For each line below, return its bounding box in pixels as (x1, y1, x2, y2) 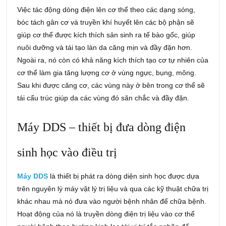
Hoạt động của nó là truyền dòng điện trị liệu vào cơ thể (17, 210, 195, 218)
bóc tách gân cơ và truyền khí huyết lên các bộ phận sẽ (17, 18, 195, 27)
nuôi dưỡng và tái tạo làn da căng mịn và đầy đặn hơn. (17, 43, 193, 52)
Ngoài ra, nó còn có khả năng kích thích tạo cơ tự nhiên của (17, 56, 209, 65)
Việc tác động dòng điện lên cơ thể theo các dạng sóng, (17, 6, 196, 14)
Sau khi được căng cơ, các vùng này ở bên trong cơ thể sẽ (17, 81, 205, 90)
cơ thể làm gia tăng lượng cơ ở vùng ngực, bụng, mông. (17, 69, 197, 77)
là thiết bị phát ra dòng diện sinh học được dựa (48, 172, 200, 181)
